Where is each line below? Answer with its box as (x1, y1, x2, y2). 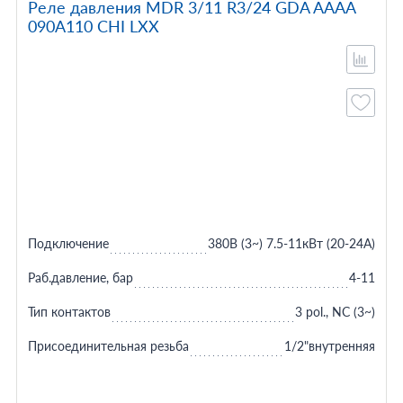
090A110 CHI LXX (27, 16, 159, 36)
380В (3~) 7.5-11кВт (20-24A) (208, 236, 376, 251)
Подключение (27, 236, 109, 251)
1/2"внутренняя (284, 338, 376, 354)
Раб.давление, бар (27, 270, 133, 285)
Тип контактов (27, 304, 111, 319)
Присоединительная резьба (27, 338, 189, 354)
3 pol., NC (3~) (295, 304, 376, 319)
